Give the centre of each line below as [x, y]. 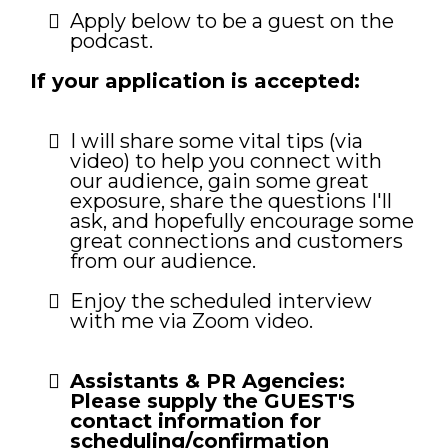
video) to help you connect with [226, 161]
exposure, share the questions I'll [231, 201]
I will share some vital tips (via [216, 141]
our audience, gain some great [219, 181]
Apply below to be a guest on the [232, 21]
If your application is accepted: [195, 81]
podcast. [111, 41]
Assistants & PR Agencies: [207, 381]
